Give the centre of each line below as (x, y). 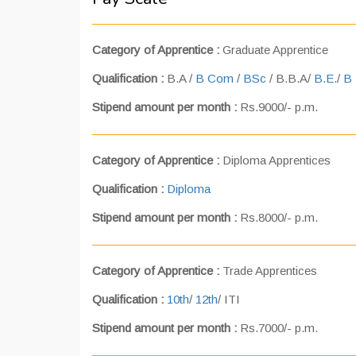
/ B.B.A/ (290, 78)
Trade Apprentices (268, 271)
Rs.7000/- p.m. (279, 328)
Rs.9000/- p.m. (279, 107)
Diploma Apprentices (275, 160)
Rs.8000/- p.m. (279, 217)
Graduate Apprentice (274, 50)
